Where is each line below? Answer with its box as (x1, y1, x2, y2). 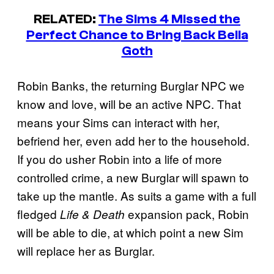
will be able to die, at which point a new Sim (17, 224, 243, 241)
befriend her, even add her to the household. (17, 132, 250, 149)
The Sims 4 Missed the (98, 10, 240, 27)
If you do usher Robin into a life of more (17, 150, 222, 168)
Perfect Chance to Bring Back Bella (26, 26, 248, 43)
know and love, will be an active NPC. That (17, 95, 241, 113)
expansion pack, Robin (128, 206, 249, 223)
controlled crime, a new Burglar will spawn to (17, 169, 249, 186)
